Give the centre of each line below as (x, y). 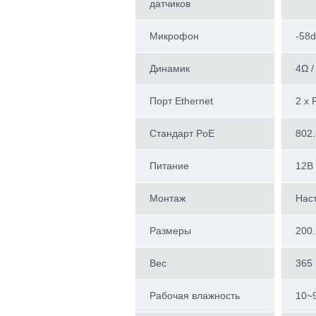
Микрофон (174, 36)
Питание (169, 166)
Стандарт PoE (182, 134)
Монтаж (168, 199)
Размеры (170, 231)
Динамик (170, 69)
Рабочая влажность (195, 296)
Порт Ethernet (181, 101)
